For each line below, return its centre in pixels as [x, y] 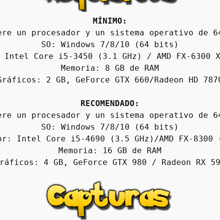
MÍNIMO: [110, 21]
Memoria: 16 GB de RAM [110, 150]
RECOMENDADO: [110, 103]
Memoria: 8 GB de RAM [110, 68]
